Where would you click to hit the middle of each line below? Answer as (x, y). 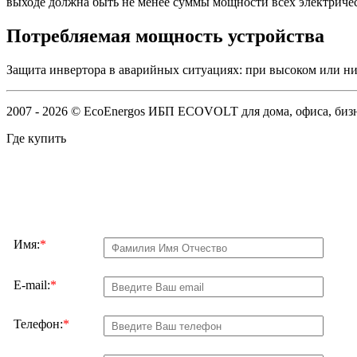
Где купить (36, 139)
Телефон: (38, 324)
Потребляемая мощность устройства (165, 36)
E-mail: (32, 285)
